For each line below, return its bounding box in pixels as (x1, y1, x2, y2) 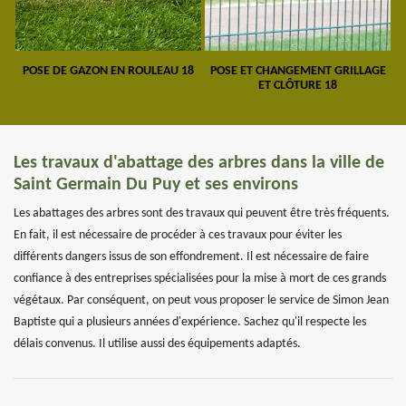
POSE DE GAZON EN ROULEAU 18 (23, 64, 194, 78)
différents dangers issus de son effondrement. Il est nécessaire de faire (14, 250, 369, 264)
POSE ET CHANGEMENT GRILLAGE (209, 64, 386, 78)
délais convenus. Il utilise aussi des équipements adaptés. (14, 337, 301, 351)
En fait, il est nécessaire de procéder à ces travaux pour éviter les (14, 228, 342, 242)
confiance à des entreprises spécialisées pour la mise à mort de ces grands (14, 272, 386, 285)
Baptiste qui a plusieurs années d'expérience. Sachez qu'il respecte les (14, 315, 366, 329)
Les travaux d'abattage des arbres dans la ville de (14, 154, 384, 172)
